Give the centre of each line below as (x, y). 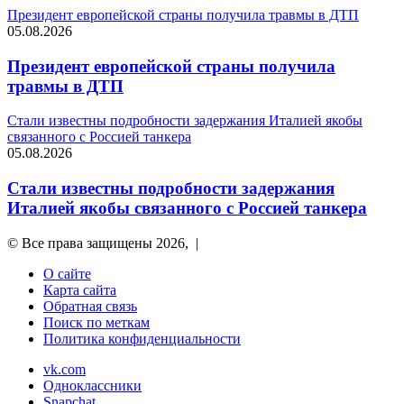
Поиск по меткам (96, 322)
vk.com (64, 369)
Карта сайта (80, 289)
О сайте (67, 273)
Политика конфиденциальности (142, 338)
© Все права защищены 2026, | (105, 243)
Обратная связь (90, 306)
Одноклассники (92, 385)
